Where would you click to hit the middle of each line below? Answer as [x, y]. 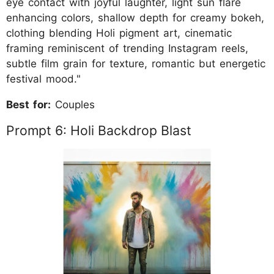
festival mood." [43, 79]
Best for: [28, 104]
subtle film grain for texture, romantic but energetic [136, 63]
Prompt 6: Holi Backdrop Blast [99, 130]
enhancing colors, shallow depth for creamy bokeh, [135, 17]
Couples [73, 104]
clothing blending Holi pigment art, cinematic [119, 33]
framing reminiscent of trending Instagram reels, [127, 48]
